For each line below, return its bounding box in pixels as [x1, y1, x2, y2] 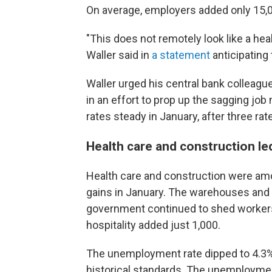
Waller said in [86, 49, 152, 61]
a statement [152, 49, 210, 61]
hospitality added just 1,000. [86, 219, 220, 231]
